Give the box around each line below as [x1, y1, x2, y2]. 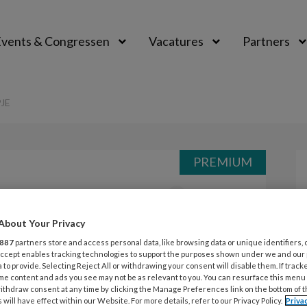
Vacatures [149, 34, 204, 49]
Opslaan [68, 188, 111, 201]
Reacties [120, 188, 164, 201]
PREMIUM [193, 154, 252, 169]
